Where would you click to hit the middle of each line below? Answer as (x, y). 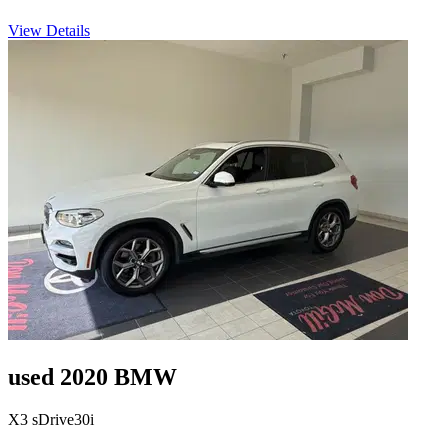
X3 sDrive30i (51, 420)
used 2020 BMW (92, 377)
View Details (49, 31)
